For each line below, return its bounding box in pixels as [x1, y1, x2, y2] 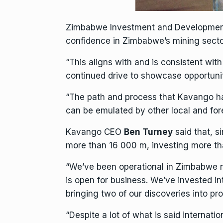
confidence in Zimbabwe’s [66, 36, 173, 46]
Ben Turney [124, 127, 173, 137]
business [111, 175, 146, 185]
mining [173, 36, 200, 46]
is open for [66, 175, 111, 185]
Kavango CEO [66, 127, 124, 137]
